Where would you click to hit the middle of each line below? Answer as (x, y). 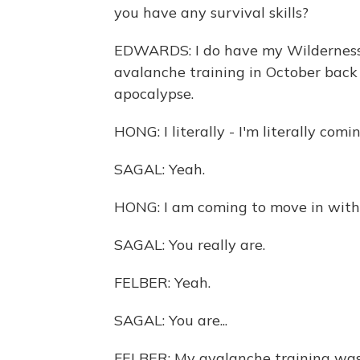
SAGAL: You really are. (190, 245)
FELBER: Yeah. (162, 282)
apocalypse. (154, 94)
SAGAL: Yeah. (160, 169)
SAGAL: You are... (171, 320)
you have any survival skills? (211, 12)
